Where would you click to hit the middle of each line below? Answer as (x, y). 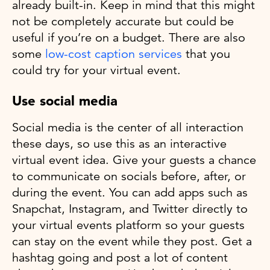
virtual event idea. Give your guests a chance (134, 160)
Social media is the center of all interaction (128, 128)
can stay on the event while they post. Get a (132, 242)
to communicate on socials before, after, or (129, 177)
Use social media (65, 101)
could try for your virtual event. (96, 71)
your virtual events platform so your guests (128, 225)
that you (206, 54)
